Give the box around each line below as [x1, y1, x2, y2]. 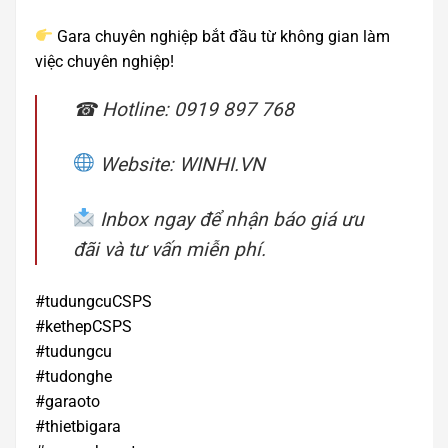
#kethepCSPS [35, 317, 132, 337]
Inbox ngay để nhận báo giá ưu [94, 207, 364, 231]
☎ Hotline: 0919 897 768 [73, 97, 294, 121]
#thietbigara [35, 417, 121, 437]
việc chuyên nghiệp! [35, 51, 174, 71]
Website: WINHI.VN [94, 152, 265, 176]
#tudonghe [35, 367, 112, 387]
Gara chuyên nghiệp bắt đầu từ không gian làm [53, 26, 391, 46]
